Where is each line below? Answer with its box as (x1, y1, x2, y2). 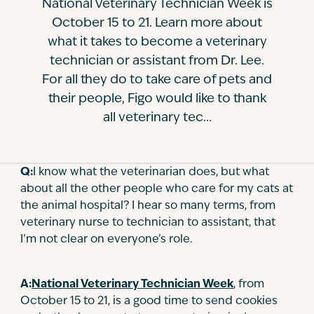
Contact (17, 15, 64, 27)
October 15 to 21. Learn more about (52, 17, 262, 30)
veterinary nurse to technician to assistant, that (20, 217, 275, 228)
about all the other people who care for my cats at (20, 184, 293, 195)
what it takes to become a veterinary (47, 36, 267, 49)
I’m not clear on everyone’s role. (20, 234, 193, 245)
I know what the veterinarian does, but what (33, 167, 269, 178)
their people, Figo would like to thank (48, 93, 266, 106)
